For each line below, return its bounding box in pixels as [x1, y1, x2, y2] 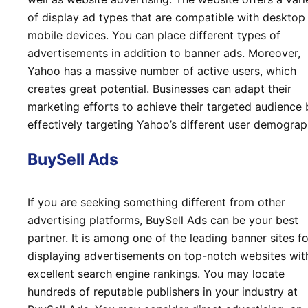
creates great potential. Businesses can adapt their [27, 81, 291, 96]
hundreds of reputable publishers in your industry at [27, 285, 298, 299]
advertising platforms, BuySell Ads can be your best [27, 213, 298, 228]
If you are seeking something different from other [27, 195, 285, 210]
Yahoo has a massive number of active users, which [27, 63, 296, 78]
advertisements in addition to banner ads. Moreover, [27, 45, 300, 60]
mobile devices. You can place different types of [27, 27, 280, 42]
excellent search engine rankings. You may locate [27, 267, 285, 281]
